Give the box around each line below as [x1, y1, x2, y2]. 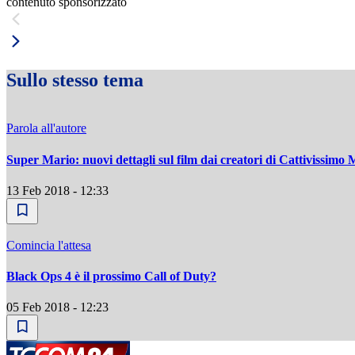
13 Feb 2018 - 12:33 [6, 183, 109, 197]
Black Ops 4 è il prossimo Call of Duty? [6, 269, 216, 284]
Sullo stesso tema [6, 70, 143, 91]
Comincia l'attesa [6, 238, 91, 252]
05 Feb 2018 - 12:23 [6, 300, 109, 315]
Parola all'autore [6, 121, 86, 136]
